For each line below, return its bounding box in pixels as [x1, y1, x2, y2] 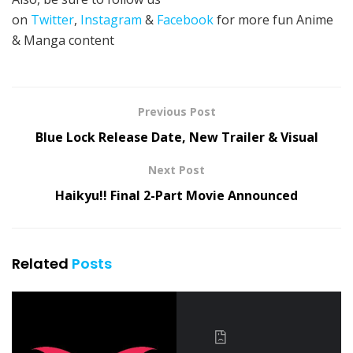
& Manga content [12, 32, 114, 50]
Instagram [80, 11, 142, 29]
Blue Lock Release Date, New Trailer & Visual [35, 128, 318, 147]
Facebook [157, 11, 214, 29]
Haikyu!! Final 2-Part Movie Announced [55, 187, 298, 205]
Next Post [148, 162, 205, 178]
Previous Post [137, 104, 216, 120]
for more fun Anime [214, 11, 333, 29]
